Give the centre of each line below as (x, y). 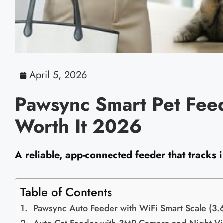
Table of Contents (66, 192)
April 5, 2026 (58, 75)
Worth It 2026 (78, 126)
